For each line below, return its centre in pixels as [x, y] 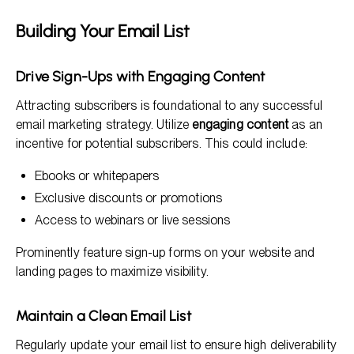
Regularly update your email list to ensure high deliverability [176, 345]
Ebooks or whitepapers [97, 176]
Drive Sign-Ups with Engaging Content [141, 77]
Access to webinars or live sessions [133, 220]
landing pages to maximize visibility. [112, 271]
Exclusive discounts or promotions [129, 198]
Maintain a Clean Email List [104, 316]
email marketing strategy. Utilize [104, 124]
